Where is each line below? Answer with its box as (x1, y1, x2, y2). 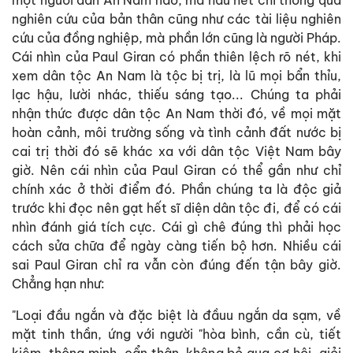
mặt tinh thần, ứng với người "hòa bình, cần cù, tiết (12, 325, 341, 342)
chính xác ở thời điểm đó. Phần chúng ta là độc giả (12, 180, 341, 197)
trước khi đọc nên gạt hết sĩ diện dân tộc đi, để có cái (12, 199, 341, 216)
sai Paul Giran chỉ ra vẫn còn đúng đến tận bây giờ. (12, 256, 341, 273)
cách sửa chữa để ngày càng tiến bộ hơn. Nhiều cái (12, 237, 341, 254)
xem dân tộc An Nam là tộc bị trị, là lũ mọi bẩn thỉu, (12, 67, 341, 84)
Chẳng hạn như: (12, 275, 105, 292)
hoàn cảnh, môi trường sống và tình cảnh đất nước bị (12, 124, 341, 140)
